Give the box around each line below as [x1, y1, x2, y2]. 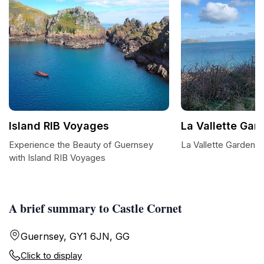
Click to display [21, 250, 82, 261]
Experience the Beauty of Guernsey [9, 139, 153, 150]
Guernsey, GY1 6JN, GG [21, 230, 130, 242]
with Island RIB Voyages [9, 152, 105, 163]
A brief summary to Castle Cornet [9, 200, 182, 217]
